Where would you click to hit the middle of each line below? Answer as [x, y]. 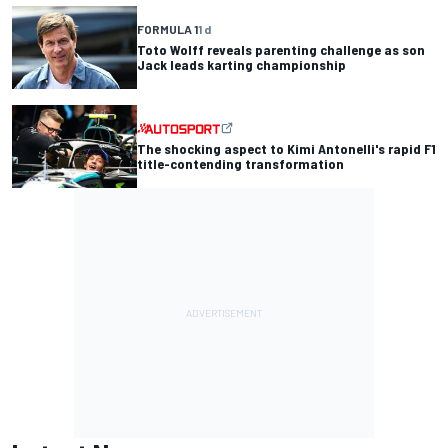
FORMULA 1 [167, 29]
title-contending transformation [240, 164]
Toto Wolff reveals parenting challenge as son [281, 50]
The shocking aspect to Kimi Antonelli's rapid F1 [286, 149]
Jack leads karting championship [241, 65]
